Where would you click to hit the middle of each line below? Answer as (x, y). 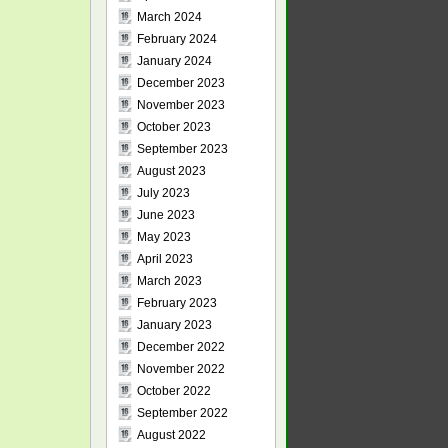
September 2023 (182, 149)
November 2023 (181, 105)
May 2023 (164, 237)
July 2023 (163, 193)
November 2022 (181, 369)
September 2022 (182, 413)
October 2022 (174, 391)
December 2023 (181, 83)
